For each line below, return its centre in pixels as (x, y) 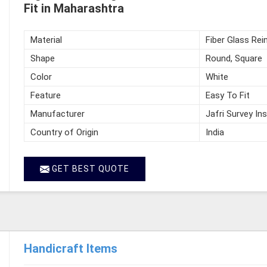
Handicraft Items (70, 248)
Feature (45, 95)
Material (46, 40)
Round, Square (234, 58)
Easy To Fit (227, 95)
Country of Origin (64, 132)
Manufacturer (57, 114)
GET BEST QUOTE (89, 168)
